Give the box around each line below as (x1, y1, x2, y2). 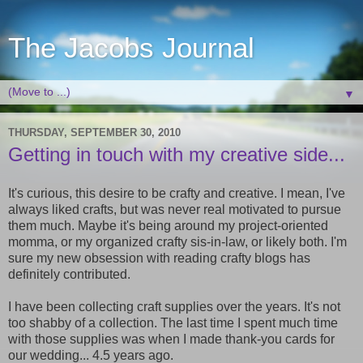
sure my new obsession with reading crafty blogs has (8, 250, 310, 265)
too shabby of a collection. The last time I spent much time (8, 315, 338, 330)
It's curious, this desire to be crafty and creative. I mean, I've (8, 186, 345, 200)
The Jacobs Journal (8, 32, 254, 63)
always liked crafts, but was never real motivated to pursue (8, 202, 341, 216)
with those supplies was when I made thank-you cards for (8, 331, 335, 346)
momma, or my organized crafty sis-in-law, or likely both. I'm (8, 234, 347, 249)
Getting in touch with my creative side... (8, 143, 345, 165)
